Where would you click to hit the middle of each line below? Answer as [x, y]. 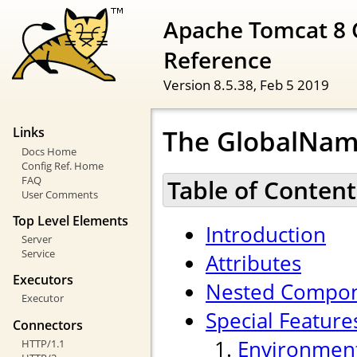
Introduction [266, 235]
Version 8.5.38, [212, 84]
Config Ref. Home [62, 165]
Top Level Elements [71, 220]
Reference [218, 59]
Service [38, 254]
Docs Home [49, 151]
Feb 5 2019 [294, 84]
